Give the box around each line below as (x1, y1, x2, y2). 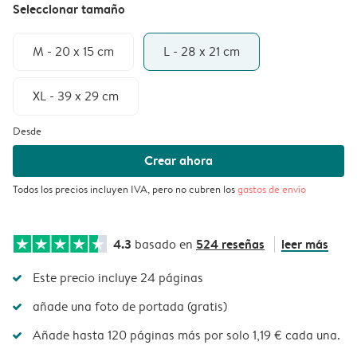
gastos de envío (237, 182, 306, 197)
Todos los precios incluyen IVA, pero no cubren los (13, 182, 237, 197)
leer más (281, 235, 328, 253)
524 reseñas (196, 235, 265, 253)
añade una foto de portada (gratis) (33, 298, 227, 316)
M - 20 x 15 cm (33, 42, 114, 60)
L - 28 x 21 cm (163, 42, 240, 60)
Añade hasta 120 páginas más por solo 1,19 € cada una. (33, 327, 340, 344)
